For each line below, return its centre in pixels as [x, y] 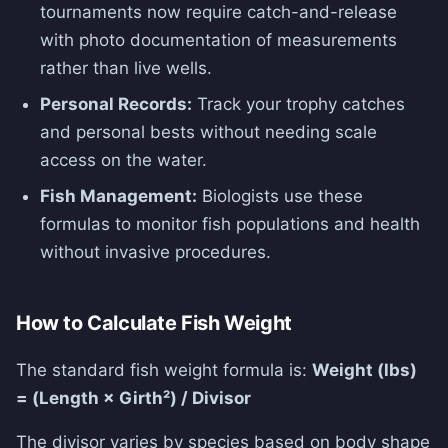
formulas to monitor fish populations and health [230, 223]
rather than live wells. [126, 67]
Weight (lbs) [364, 369]
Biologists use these [280, 195]
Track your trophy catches [298, 103]
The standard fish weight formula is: [164, 369]
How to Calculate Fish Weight [154, 322]
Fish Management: [118, 195]
